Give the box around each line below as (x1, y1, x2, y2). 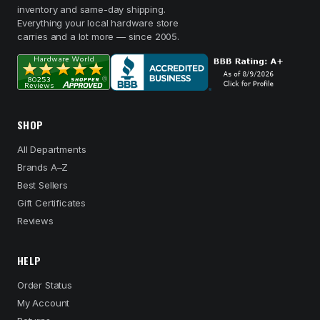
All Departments (17, 144, 86, 155)
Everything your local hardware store (17, 17, 179, 29)
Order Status (17, 279, 72, 291)
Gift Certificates (17, 197, 86, 209)
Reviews (17, 215, 54, 226)
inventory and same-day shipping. (17, 4, 166, 15)
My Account (17, 297, 70, 309)
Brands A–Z (17, 161, 69, 173)
